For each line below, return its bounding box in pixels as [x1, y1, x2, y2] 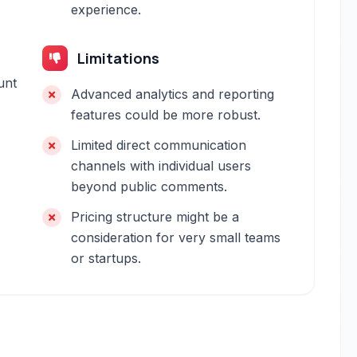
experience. [71, 2, 142, 18]
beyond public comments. [71, 178, 228, 194]
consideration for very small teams [71, 229, 281, 245]
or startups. [71, 250, 142, 266]
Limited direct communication [71, 137, 247, 153]
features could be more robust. [71, 107, 261, 123]
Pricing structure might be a [71, 209, 240, 225]
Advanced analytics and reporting [71, 86, 275, 102]
